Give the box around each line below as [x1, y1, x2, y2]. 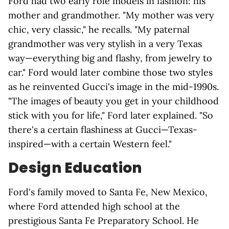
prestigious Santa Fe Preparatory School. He [8, 215, 199, 226]
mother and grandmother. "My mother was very [8, 9, 214, 21]
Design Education [8, 158, 142, 178]
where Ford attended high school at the [8, 200, 180, 212]
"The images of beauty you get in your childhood [8, 95, 219, 107]
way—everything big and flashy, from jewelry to [8, 52, 212, 64]
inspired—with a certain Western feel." [8, 138, 172, 150]
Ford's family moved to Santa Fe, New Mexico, [8, 186, 208, 198]
